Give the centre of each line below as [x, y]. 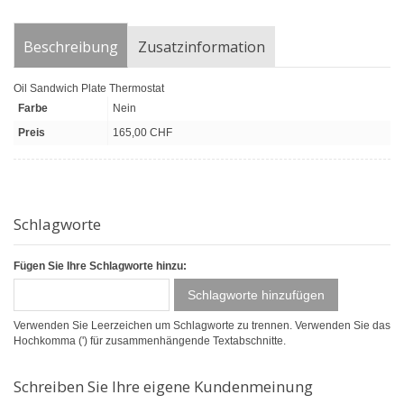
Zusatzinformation [202, 47]
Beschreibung [71, 47]
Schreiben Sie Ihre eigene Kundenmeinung [163, 387]
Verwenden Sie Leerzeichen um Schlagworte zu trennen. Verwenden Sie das [202, 326]
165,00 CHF [142, 133]
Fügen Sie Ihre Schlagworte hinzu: [100, 266]
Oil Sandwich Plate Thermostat [89, 89]
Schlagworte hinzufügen [256, 295]
